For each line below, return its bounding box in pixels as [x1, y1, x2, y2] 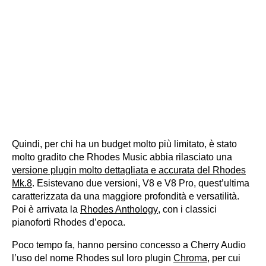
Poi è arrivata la [12, 204, 80, 215]
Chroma [173, 253, 207, 264]
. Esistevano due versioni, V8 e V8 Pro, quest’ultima [32, 178, 249, 189]
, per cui [207, 253, 240, 264]
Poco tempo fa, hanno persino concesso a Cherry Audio [12, 240, 246, 251]
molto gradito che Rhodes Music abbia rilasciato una [12, 152, 232, 163]
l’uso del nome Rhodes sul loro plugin [12, 253, 173, 264]
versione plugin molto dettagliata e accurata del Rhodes [12, 165, 246, 176]
